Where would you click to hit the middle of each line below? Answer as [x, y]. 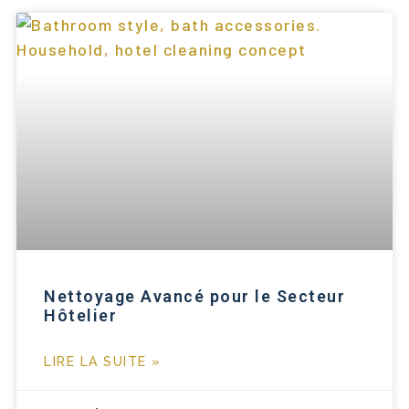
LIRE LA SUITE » [103, 361]
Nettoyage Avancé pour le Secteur [194, 296]
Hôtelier [80, 315]
